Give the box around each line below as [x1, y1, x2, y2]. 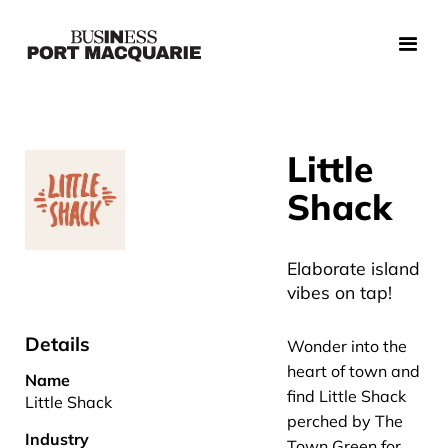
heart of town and [287, 361, 420, 381]
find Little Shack [287, 386, 406, 406]
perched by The [287, 411, 403, 431]
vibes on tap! [287, 281, 392, 303]
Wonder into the [287, 336, 407, 356]
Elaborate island [287, 257, 420, 279]
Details [25, 332, 90, 356]
